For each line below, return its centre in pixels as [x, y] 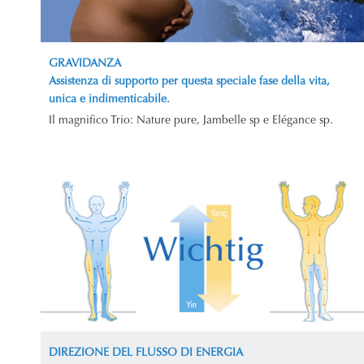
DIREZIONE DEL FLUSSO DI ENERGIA [146, 353]
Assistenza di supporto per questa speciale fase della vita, [189, 82]
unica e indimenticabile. [109, 100]
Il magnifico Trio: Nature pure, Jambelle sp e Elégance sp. [191, 121]
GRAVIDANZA [85, 65]
